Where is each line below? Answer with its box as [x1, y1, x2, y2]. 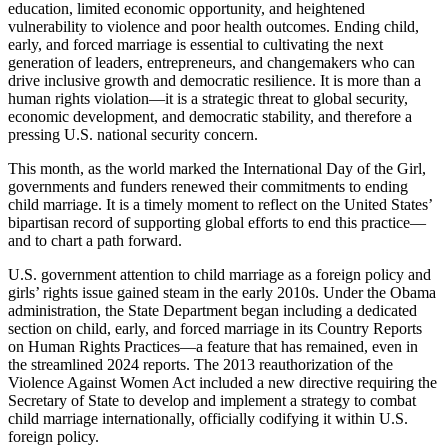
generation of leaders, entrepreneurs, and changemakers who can [8, 54, 415, 72]
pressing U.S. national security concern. [8, 126, 262, 144]
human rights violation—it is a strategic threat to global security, [8, 90, 408, 108]
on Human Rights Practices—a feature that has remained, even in [8, 338, 418, 356]
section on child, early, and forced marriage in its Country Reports [8, 320, 422, 338]
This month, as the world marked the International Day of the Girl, [8, 160, 426, 178]
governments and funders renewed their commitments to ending [8, 178, 408, 196]
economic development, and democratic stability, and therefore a [8, 108, 412, 126]
